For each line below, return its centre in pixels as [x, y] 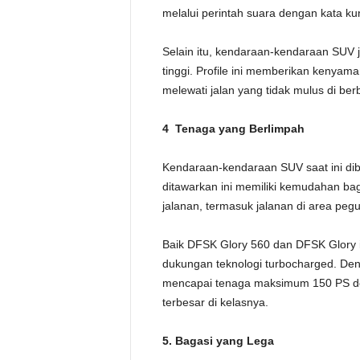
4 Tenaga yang [205, 129]
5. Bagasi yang [204, 341]
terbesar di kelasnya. [215, 302]
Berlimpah [276, 129]
